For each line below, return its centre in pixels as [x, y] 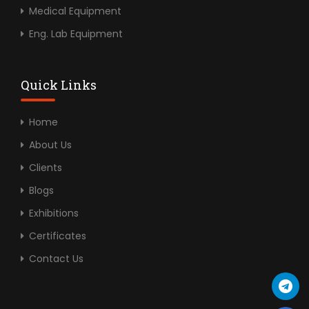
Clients [46, 167]
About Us [50, 144]
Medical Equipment [75, 11]
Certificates [58, 236]
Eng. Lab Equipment [76, 33]
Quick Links [59, 84]
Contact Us [56, 258]
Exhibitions [54, 213]
